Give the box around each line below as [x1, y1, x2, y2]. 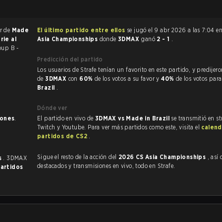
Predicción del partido [37, 55, 103, 63]
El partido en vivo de [37, 114, 95, 122]
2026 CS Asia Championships [118, 153, 208, 161]
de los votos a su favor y [94, 75, 162, 82]
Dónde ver [37, 104, 68, 111]
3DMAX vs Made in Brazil [95, 114, 171, 122]
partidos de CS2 [37, 132, 89, 140]
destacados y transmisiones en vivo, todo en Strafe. [37, 162, 175, 169]
